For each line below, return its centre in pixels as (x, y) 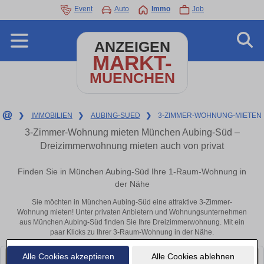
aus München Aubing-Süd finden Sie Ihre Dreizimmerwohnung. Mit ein (132, 222)
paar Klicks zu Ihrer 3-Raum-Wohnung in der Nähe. (132, 232)
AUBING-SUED (115, 115)
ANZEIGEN (132, 47)
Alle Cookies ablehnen (193, 256)
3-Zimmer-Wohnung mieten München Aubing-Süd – (132, 132)
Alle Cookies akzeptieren (68, 256)
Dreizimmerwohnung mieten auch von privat (132, 146)
